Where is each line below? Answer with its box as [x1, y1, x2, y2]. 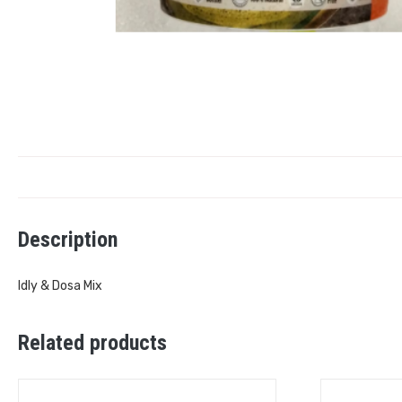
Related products [18, 330, 167, 356]
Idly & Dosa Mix [18, 278, 102, 294]
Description [18, 227, 118, 253]
